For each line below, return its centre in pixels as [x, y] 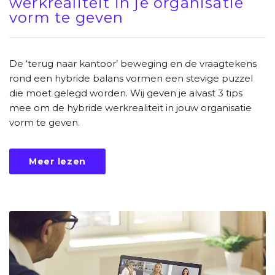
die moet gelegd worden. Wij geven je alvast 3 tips [126, 93]
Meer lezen [57, 161]
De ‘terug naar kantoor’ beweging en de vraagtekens [133, 63]
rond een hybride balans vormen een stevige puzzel [131, 78]
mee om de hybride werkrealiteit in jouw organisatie [130, 107]
